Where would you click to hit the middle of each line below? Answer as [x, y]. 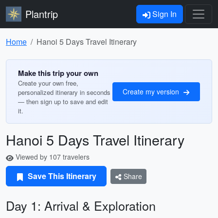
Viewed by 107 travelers [52, 157]
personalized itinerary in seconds [64, 92]
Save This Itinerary [61, 176]
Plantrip [42, 14]
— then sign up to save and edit [63, 101]
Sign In [163, 14]
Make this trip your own [58, 73]
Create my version [152, 91]
